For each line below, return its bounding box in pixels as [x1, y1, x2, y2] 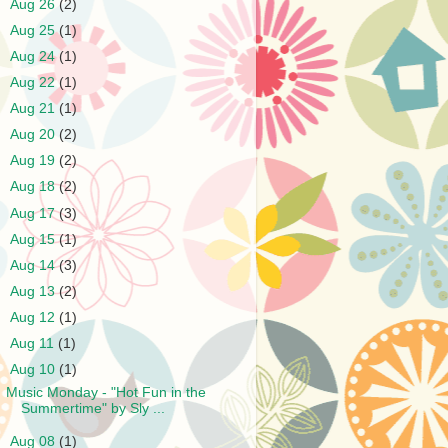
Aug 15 [10, 231, 60, 247]
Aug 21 [10, 101, 60, 116]
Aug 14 [10, 257, 60, 273]
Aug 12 [10, 310, 60, 325]
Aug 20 [10, 127, 60, 143]
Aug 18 [10, 179, 60, 195]
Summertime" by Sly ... [20, 401, 165, 416]
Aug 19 [10, 153, 60, 169]
